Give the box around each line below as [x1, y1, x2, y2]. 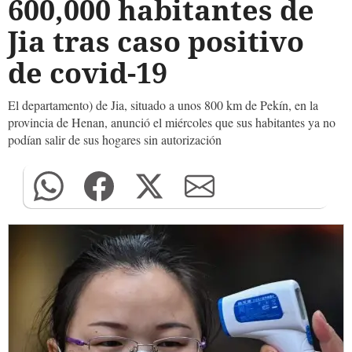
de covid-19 [8, 53, 167, 92]
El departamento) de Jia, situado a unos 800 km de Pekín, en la [8, 97, 318, 113]
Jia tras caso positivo [8, 22, 304, 60]
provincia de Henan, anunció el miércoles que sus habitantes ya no [8, 114, 335, 130]
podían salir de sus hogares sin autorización [8, 131, 222, 148]
